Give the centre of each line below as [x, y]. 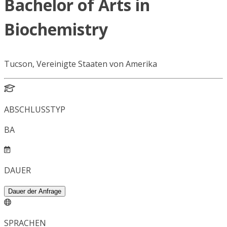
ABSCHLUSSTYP [35, 110]
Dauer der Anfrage [35, 192]
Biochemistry [56, 29]
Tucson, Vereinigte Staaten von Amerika [81, 64]
